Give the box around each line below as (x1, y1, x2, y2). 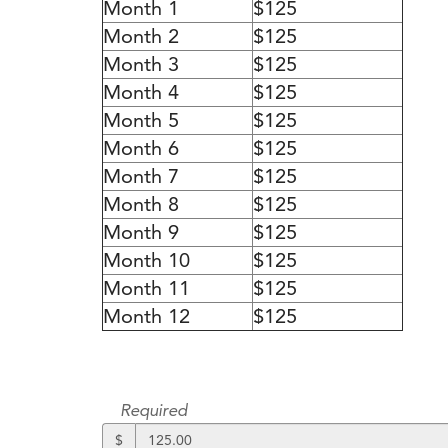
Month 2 (103, 24, 179, 49)
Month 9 (103, 220, 179, 245)
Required (119, 399, 187, 421)
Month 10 (103, 248, 190, 273)
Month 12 (103, 304, 190, 329)
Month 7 (103, 164, 179, 189)
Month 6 (103, 136, 179, 161)
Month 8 (103, 192, 179, 217)
